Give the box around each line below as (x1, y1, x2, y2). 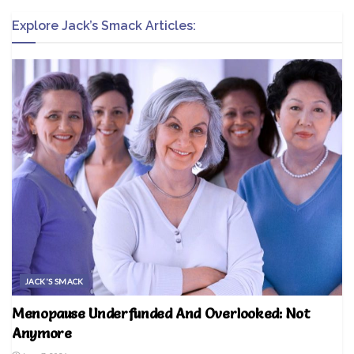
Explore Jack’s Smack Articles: (12, 18, 196, 34)
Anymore (12, 324, 72, 343)
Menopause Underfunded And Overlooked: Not (12, 304, 311, 323)
